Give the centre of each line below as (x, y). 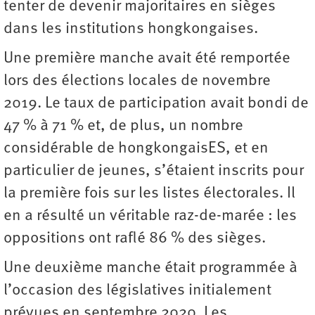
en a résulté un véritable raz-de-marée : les (150, 216)
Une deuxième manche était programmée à (150, 268)
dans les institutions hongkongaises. (131, 29)
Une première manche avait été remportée (147, 58)
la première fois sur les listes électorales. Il (149, 193)
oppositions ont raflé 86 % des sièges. (135, 238)
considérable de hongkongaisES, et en (136, 148)
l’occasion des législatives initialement (137, 290)
